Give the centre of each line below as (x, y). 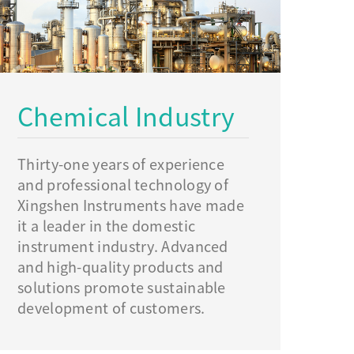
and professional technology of (123, 185)
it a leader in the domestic (107, 226)
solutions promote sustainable (122, 288)
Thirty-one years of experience (121, 165)
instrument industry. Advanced (123, 247)
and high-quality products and (121, 267)
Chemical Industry (126, 117)
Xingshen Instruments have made (131, 206)
